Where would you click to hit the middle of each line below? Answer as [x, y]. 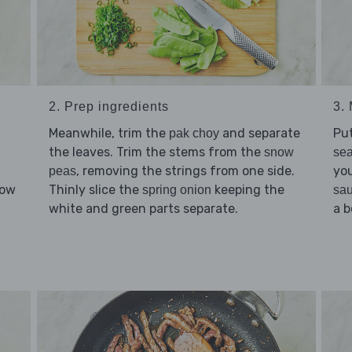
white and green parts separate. [143, 209]
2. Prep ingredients [108, 107]
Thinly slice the [95, 190]
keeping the [247, 190]
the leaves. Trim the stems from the [156, 152]
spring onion [176, 190]
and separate [259, 134]
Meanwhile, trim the [108, 134]
